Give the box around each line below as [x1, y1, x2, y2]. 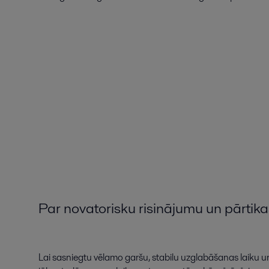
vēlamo [94, 250, 123, 265]
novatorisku [64, 198, 136, 219]
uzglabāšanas [181, 250, 238, 265]
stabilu [152, 250, 179, 265]
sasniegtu [52, 250, 92, 265]
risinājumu [139, 198, 203, 219]
